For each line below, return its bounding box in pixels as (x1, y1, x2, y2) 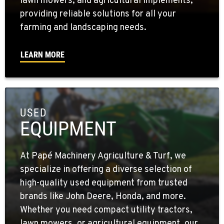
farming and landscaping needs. (20, 22, 146, 34)
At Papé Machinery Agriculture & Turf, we (20, 150, 186, 162)
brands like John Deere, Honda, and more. (20, 191, 186, 203)
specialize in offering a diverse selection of (20, 164, 192, 176)
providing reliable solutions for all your (20, 8, 176, 20)
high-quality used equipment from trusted (20, 177, 187, 189)
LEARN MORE (20, 50, 64, 60)
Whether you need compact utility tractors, (20, 204, 192, 216)
